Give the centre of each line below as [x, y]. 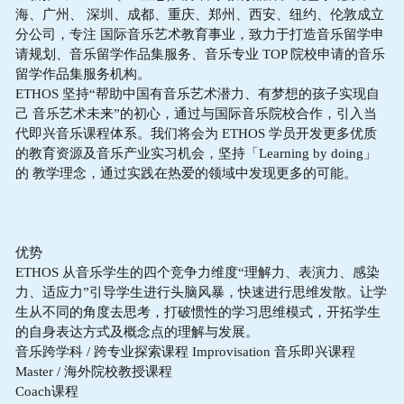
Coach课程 [46, 390]
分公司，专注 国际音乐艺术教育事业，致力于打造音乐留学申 [199, 33]
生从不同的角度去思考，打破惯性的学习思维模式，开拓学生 [197, 311]
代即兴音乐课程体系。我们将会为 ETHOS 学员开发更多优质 [196, 133]
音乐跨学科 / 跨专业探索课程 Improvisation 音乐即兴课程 [185, 351]
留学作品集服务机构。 [84, 73]
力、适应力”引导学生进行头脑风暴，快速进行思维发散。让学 [201, 291]
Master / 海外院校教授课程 [93, 371]
